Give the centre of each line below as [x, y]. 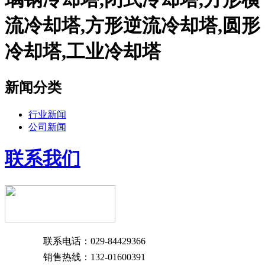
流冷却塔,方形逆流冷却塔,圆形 [132, 26]
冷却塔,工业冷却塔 [83, 52]
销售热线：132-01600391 [94, 257]
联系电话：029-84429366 [94, 241]
